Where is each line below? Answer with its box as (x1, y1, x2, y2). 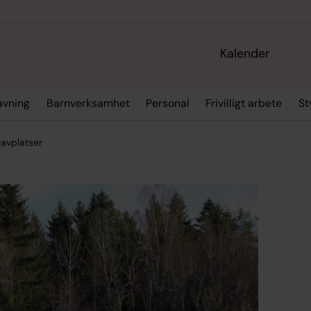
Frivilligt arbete (205, 96, 283, 111)
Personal (145, 96, 190, 111)
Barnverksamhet (46, 96, 130, 111)
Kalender (220, 45, 271, 62)
